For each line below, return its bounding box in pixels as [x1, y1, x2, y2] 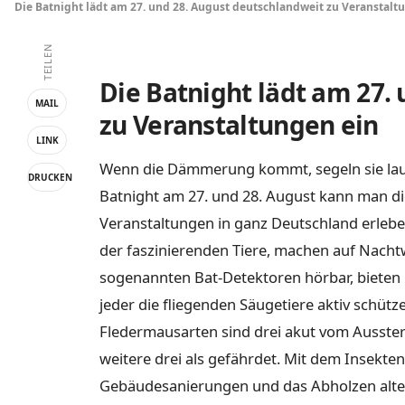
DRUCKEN [28, 171, 72, 184]
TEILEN [40, 43, 54, 81]
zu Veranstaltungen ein [99, 108, 379, 142]
